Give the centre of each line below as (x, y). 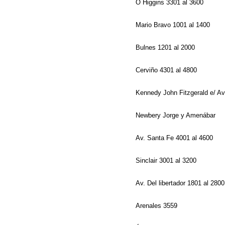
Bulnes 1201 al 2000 (166, 47)
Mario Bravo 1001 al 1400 (174, 25)
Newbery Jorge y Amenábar (177, 115)
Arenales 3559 (157, 206)
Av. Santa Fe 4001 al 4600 (175, 138)
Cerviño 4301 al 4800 (167, 70)
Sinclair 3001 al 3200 (167, 160)
